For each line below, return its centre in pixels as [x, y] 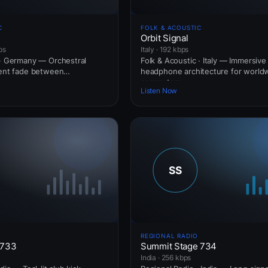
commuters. [162, 82]
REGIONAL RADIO [170, 235]
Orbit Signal [165, 38]
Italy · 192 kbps [165, 49]
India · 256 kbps [166, 257]
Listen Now [159, 91]
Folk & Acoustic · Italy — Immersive [203, 60]
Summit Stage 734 [179, 246]
